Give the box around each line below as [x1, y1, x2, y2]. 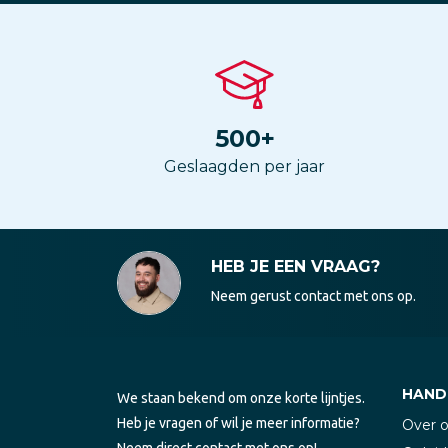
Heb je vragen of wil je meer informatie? [117, 414, 360, 431]
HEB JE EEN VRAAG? [211, 256, 380, 276]
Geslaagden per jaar [164, 156, 325, 176]
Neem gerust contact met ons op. [211, 287, 416, 304]
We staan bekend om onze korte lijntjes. [117, 389, 365, 406]
